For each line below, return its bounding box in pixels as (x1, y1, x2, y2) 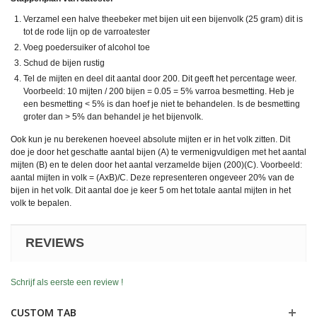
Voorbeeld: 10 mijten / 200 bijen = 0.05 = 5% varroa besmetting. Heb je (23, 86, 294, 97)
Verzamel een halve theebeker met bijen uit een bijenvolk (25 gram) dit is (23, 14, 303, 25)
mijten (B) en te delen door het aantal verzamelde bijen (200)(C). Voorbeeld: (11, 160, 302, 171)
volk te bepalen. (11, 198, 71, 209)
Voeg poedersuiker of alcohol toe (23, 42, 150, 53)
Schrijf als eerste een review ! (11, 277, 123, 288)
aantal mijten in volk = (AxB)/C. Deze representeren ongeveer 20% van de (11, 173, 294, 183)
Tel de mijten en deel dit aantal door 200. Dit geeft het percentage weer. (23, 74, 296, 84)
